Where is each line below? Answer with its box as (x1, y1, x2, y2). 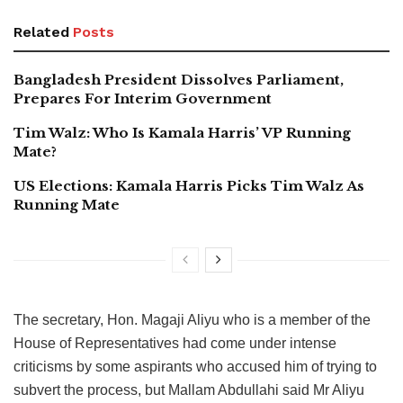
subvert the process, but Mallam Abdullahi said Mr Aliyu (13, 382, 364, 399)
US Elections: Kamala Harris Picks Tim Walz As (13, 177, 364, 195)
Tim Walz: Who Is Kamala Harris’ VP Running (13, 124, 351, 142)
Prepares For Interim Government (13, 90, 272, 108)
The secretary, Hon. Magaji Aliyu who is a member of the (13, 312, 371, 328)
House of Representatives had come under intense (13, 336, 336, 352)
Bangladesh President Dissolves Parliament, (13, 71, 344, 89)
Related (13, 23, 69, 41)
